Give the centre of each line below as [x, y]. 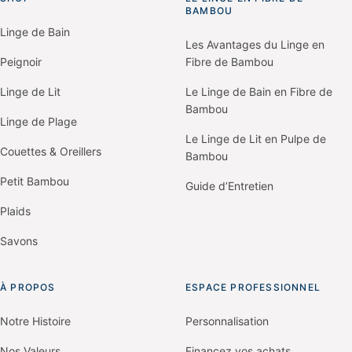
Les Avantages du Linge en [255, 44]
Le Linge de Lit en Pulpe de [256, 138]
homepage [112, 30]
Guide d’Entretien [229, 185]
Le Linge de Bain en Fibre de [259, 91]
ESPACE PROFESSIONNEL [253, 287]
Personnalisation [227, 321]
